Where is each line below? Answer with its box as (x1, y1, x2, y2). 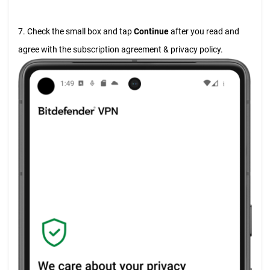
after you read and (169, 26, 239, 36)
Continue (134, 26, 169, 36)
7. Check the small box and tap (18, 26, 134, 36)
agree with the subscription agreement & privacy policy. (18, 44, 223, 54)
